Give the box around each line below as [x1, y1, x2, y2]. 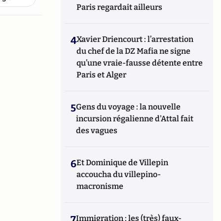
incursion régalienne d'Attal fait [76, 114, 194, 123]
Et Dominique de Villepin [76, 158, 169, 167]
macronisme [76, 182, 124, 191]
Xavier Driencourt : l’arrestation [76, 35, 194, 44]
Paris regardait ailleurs [76, 2, 163, 12]
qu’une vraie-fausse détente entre [76, 58, 203, 68]
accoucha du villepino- [76, 170, 161, 179]
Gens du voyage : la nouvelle [76, 102, 181, 111]
